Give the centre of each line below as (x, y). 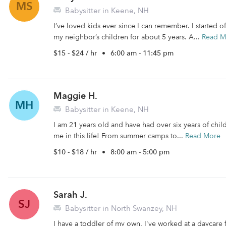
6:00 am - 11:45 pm (142, 53)
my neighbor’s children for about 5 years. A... (128, 37)
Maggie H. (75, 96)
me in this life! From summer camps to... (119, 136)
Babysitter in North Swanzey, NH (120, 208)
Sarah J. (70, 195)
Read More (203, 136)
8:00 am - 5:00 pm (140, 152)
